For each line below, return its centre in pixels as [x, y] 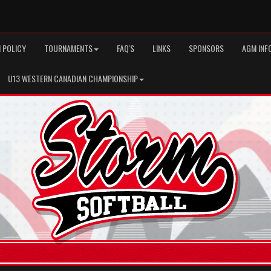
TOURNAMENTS [68, 48]
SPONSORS [206, 48]
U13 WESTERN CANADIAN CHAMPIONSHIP [73, 78]
